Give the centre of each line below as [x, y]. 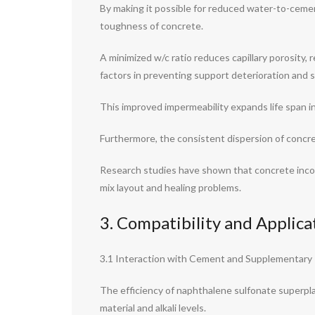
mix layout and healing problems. [171, 188]
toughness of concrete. [152, 26]
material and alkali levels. [153, 307]
